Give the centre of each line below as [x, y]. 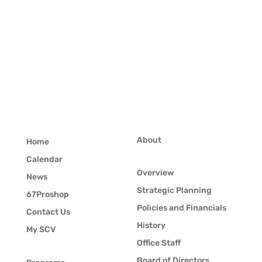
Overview [155, 173]
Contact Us [48, 212]
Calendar [44, 160]
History [151, 226]
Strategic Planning [174, 191]
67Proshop [47, 195]
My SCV [41, 230]
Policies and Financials [181, 208]
